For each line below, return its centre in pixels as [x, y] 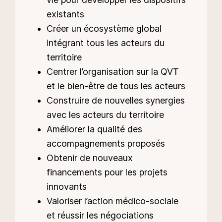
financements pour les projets [107, 172]
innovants [67, 186]
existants [65, 14]
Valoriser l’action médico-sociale [112, 201]
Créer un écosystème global [104, 28]
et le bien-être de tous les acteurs [116, 86]
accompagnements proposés [106, 143]
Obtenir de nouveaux [90, 158]
